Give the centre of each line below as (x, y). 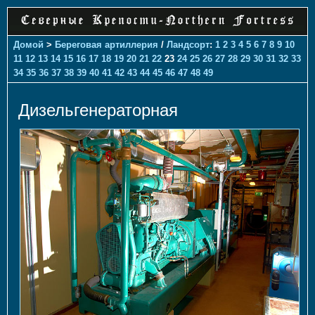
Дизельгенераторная (98, 110)
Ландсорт (188, 44)
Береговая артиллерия (107, 44)
